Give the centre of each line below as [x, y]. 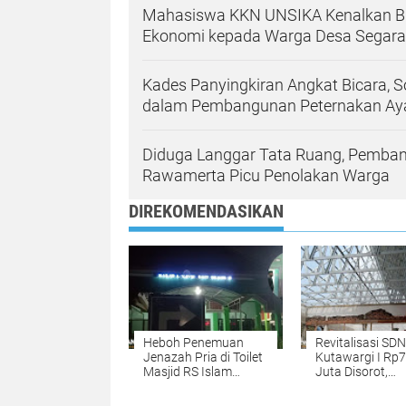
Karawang [173, 386]
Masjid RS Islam [188, 372]
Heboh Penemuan [193, 343]
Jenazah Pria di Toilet [203, 357]
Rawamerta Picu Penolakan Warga [266, 175]
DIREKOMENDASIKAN [206, 211]
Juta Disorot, [352, 372]
